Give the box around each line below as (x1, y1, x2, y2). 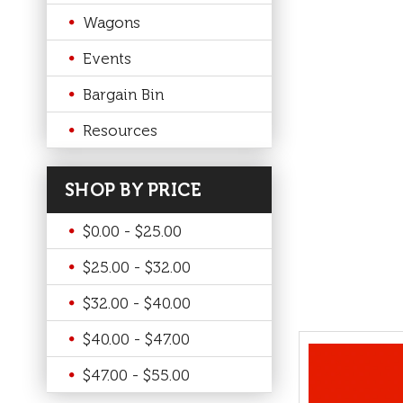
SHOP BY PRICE (65, 179, 202, 201)
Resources (83, 121, 157, 139)
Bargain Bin (83, 85, 164, 103)
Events (83, 49, 131, 67)
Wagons (83, 13, 140, 31)
